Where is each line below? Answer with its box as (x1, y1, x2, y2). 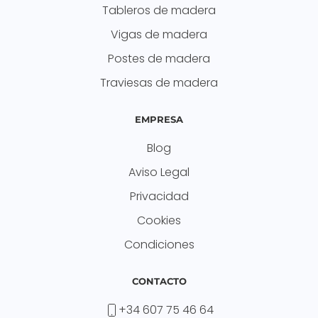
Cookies (137, 212, 181, 229)
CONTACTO (131, 275, 187, 287)
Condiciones (124, 236, 194, 253)
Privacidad (129, 187, 189, 204)
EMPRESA (135, 113, 183, 125)
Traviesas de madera (100, 74, 218, 91)
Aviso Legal (128, 163, 190, 180)
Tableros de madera (102, 1, 216, 18)
